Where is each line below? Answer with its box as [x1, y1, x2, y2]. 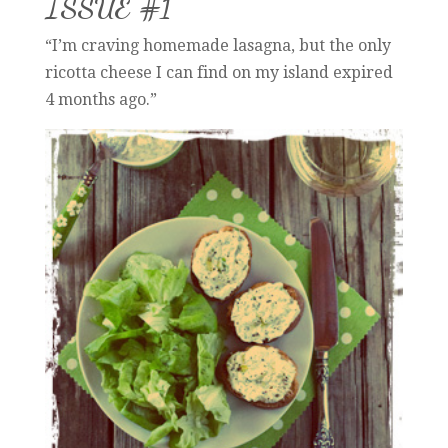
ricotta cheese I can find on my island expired [44, 63, 393, 83]
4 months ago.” [44, 90, 157, 110]
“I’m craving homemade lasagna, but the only [44, 36, 391, 56]
